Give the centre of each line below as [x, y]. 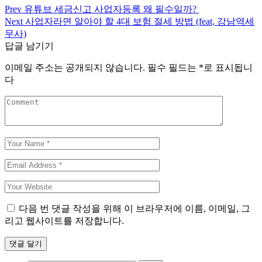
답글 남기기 [29, 46]
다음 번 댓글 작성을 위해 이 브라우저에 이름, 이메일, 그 [135, 209]
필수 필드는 [173, 68]
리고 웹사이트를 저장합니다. [64, 221]
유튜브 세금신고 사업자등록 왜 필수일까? [110, 9]
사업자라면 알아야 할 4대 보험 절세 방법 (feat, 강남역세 [140, 22]
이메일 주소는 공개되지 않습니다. [75, 68]
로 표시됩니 [228, 68]
